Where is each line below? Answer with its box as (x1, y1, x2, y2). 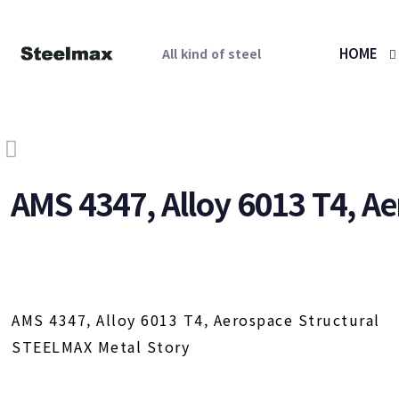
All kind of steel (162, 45, 261, 62)
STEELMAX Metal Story (12, 336, 191, 357)
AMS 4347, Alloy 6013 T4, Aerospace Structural (12, 309, 380, 330)
